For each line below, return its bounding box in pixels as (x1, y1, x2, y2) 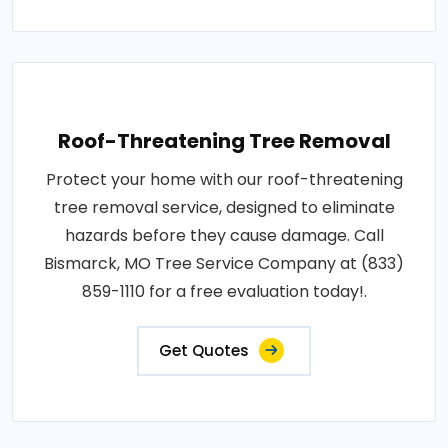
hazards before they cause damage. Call (64, 224, 384, 248)
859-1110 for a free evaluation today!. (81, 280, 367, 304)
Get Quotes (159, 340, 249, 362)
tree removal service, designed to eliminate (53, 196, 395, 220)
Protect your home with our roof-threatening (45, 168, 403, 192)
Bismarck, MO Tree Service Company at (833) (44, 252, 404, 276)
